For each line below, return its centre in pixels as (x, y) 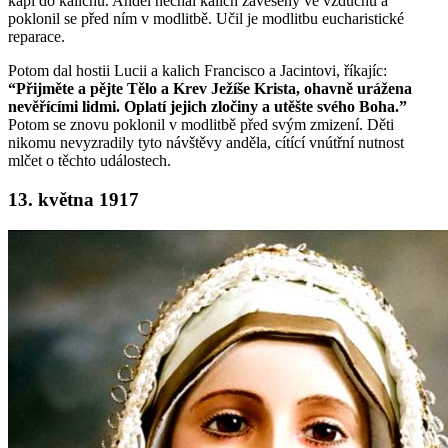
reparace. (36, 37)
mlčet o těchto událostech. (89, 161)
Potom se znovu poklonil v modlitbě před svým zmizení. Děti (201, 125)
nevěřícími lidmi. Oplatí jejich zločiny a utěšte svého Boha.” (207, 107)
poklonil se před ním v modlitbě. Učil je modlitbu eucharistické (206, 19)
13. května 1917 (73, 199)
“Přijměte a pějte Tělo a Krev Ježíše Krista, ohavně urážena (210, 89)
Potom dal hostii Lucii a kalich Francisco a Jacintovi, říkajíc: (197, 71)
